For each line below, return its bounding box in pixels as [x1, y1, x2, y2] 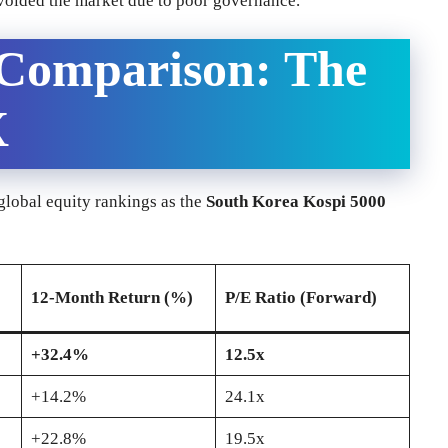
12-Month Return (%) [30, 288, 193, 308]
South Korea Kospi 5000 [206, 191, 386, 211]
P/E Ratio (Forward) [224, 288, 377, 308]
